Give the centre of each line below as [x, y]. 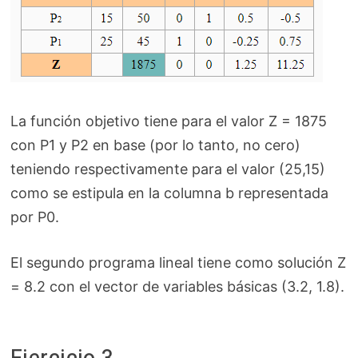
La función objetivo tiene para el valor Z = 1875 [168, 121]
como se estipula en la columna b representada [169, 193]
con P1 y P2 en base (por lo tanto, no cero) [155, 145]
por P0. [34, 217]
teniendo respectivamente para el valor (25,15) [167, 169]
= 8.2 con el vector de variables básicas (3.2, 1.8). [177, 287]
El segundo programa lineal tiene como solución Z [178, 263]
